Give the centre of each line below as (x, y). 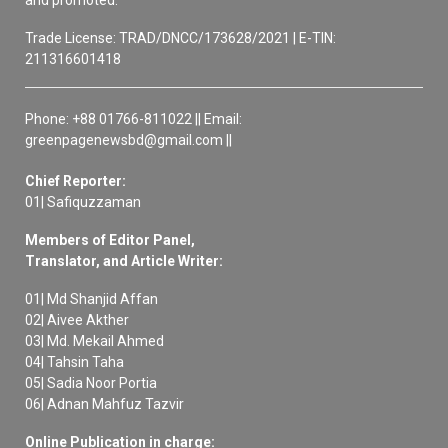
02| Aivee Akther (77, 320)
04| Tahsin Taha (74, 362)
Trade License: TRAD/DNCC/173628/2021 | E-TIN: (180, 38)
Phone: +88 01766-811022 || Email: (133, 119)
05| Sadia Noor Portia (91, 383)
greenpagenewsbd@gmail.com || (128, 140)
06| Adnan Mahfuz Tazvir (104, 404)
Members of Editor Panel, (110, 240)
